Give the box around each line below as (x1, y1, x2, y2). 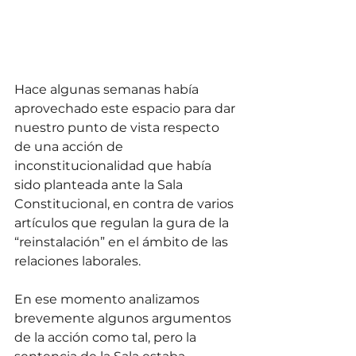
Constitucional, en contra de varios (14, 196, 237, 212)
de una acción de (14, 139, 126, 155)
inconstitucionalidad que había (14, 158, 215, 174)
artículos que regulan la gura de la (14, 215, 232, 231)
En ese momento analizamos (14, 292, 203, 308)
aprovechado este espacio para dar (14, 101, 238, 117)
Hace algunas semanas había (14, 82, 202, 98)
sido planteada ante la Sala (14, 177, 186, 193)
